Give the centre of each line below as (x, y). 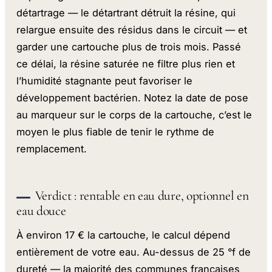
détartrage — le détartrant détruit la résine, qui (126, 12)
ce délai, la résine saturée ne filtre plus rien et (126, 63)
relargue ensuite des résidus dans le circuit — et (132, 29)
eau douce (41, 211)
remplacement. (52, 148)
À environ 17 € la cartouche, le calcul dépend (124, 235)
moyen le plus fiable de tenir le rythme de (116, 131)
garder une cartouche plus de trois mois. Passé (129, 46)
